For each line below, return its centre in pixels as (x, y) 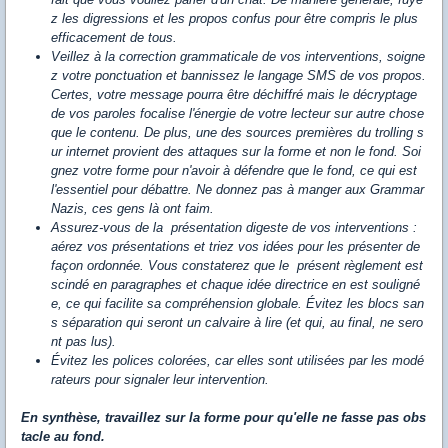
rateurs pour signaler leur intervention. (160, 379)
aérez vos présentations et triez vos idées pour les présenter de (235, 246)
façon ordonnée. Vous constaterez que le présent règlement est (237, 265)
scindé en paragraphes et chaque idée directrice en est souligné (235, 284)
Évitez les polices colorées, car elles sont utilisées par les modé (237, 360)
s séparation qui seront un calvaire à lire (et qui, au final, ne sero (237, 322)
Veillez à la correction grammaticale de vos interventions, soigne (238, 56)
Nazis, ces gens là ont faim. (132, 208)
